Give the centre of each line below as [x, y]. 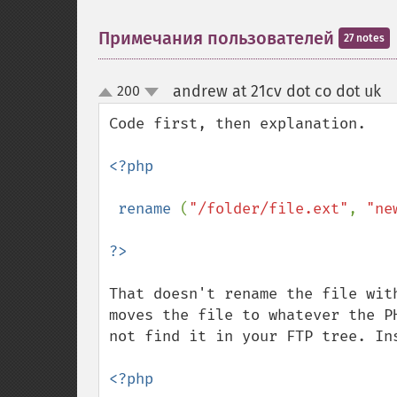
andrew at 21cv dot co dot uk [276, 91]
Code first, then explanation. [237, 124]
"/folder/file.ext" [269, 209]
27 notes [364, 38]
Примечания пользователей [218, 38]
